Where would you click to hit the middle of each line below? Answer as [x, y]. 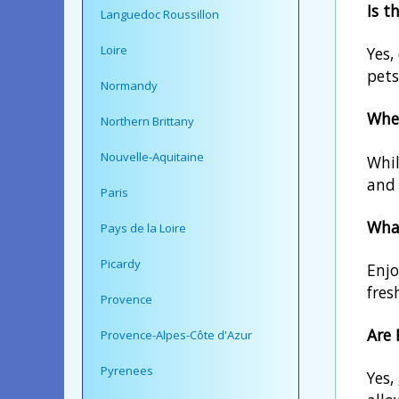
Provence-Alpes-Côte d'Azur [176, 334]
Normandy [129, 85]
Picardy [121, 263]
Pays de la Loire [143, 228]
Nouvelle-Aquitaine [152, 156]
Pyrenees [127, 370]
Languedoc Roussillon [160, 14]
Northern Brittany [147, 121]
